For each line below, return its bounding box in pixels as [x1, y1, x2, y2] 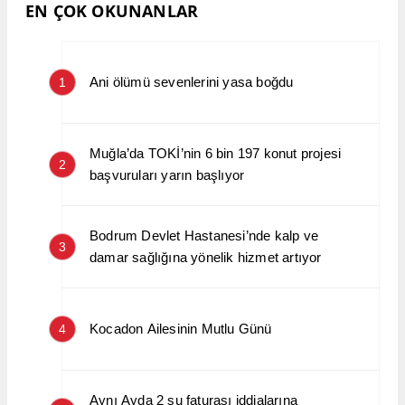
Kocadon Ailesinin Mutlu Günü [89, 321, 272, 337]
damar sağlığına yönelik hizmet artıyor [89, 250, 322, 266]
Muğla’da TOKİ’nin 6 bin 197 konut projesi [89, 146, 342, 162]
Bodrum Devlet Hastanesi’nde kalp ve [89, 228, 318, 244]
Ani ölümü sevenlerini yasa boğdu [89, 74, 294, 90]
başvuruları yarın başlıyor [89, 167, 245, 184]
